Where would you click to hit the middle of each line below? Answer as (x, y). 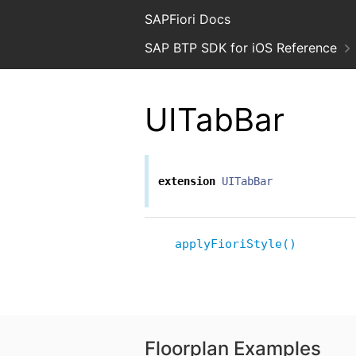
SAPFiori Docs (188, 19)
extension (187, 182)
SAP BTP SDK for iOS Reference (241, 48)
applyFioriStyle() (236, 244)
